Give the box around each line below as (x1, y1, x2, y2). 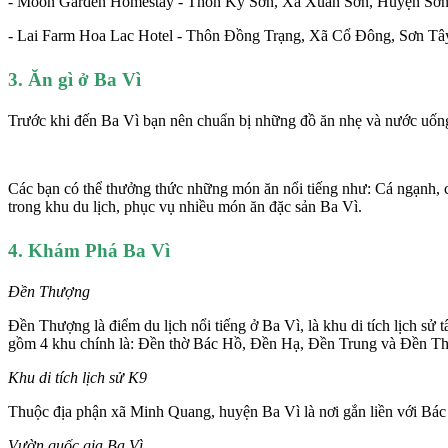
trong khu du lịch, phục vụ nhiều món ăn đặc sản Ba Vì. (8, 197, 362, 215)
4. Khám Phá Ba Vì (8, 239, 175, 261)
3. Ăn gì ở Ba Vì (8, 68, 146, 90)
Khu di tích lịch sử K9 (8, 368, 147, 386)
